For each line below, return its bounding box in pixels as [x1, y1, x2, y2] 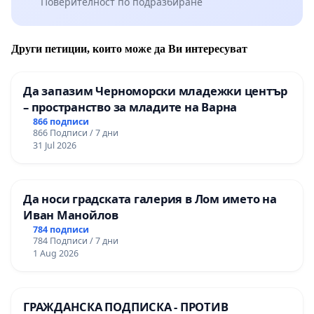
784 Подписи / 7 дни [32, 235, 118, 247]
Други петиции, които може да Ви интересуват [11, 43, 247, 55]
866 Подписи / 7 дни [32, 127, 118, 139]
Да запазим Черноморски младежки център [23, 83, 288, 100]
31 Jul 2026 [32, 139, 76, 152]
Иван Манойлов [23, 207, 118, 224]
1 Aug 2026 [32, 247, 78, 260]
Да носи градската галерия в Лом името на [23, 191, 277, 207]
